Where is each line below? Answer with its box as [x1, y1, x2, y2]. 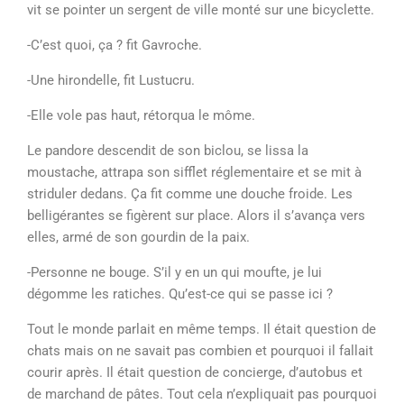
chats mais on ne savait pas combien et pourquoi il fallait [27, 343, 373, 359]
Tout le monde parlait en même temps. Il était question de [27, 321, 376, 337]
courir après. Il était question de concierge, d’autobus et [27, 364, 363, 381]
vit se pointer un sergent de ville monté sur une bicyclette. [27, 2, 374, 18]
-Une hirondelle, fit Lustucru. [27, 72, 198, 88]
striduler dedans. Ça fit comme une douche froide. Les [27, 186, 353, 202]
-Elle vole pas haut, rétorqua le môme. [27, 107, 259, 124]
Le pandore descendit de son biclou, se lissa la [27, 142, 308, 159]
